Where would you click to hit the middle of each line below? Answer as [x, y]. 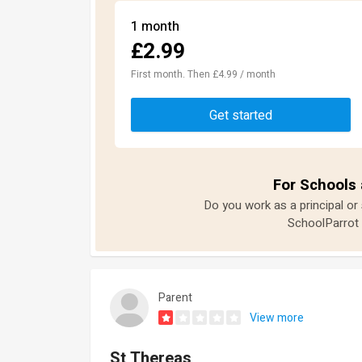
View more [277, 318]
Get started [241, 115]
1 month [155, 26]
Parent [175, 297]
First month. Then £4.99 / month [203, 74]
